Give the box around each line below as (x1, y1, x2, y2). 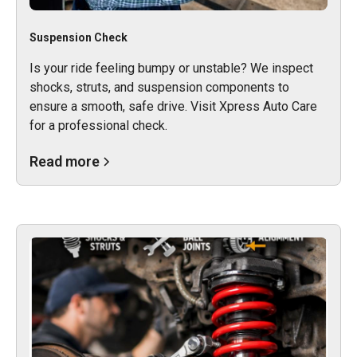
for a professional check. (29, 117, 167, 133)
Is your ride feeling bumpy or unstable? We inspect (29, 60, 313, 76)
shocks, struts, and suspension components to (29, 79, 289, 95)
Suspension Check (29, 30, 127, 44)
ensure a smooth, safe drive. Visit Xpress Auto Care (29, 98, 317, 114)
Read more (29, 152, 100, 170)
